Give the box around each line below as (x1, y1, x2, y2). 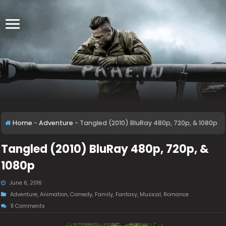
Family (95, 191, 114, 198)
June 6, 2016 (10, 179, 42, 187)
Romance (163, 191, 189, 198)
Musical (140, 191, 161, 198)
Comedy (70, 191, 93, 198)
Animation (40, 191, 68, 198)
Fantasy (116, 191, 138, 198)
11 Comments (11, 202, 45, 210)
